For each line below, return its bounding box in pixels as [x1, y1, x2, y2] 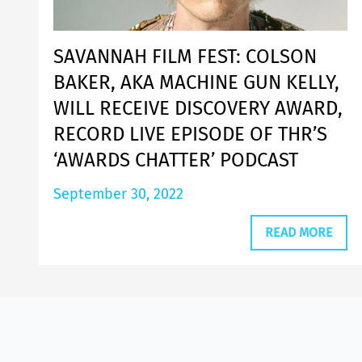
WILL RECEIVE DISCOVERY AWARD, [53, 96, 343, 120]
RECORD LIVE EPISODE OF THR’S [53, 122, 327, 145]
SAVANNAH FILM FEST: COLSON [53, 44, 317, 68]
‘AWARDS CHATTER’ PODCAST [53, 148, 298, 171]
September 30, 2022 [53, 184, 183, 203]
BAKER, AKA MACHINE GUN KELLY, [53, 70, 339, 94]
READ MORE [265, 224, 333, 240]
